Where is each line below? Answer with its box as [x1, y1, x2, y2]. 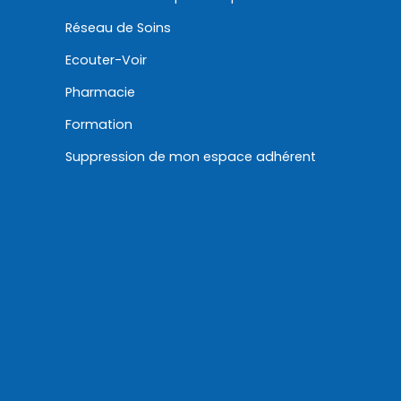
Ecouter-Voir [64, 51, 147, 70]
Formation [64, 115, 132, 134]
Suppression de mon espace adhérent [64, 148, 316, 166]
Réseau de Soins [64, 19, 171, 38]
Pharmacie [64, 83, 135, 102]
